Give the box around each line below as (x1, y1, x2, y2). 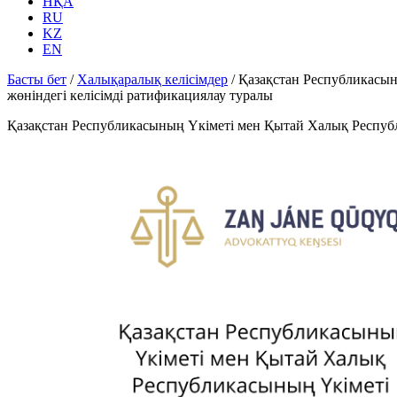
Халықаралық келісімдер (77, 72, 228, 87)
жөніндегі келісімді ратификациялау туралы (7, 88, 273, 103)
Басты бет (7, 72, 66, 87)
